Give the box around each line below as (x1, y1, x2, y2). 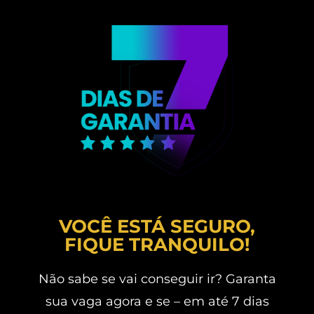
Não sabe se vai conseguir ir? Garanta (38, 271, 276, 287)
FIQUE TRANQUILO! (64, 233, 250, 257)
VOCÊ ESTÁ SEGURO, (59, 215, 255, 238)
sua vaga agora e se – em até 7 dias (45, 294, 269, 310)
